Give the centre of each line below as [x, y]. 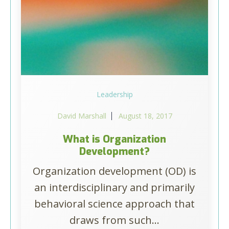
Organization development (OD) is [114, 171]
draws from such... [114, 220]
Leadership [114, 94]
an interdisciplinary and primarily [114, 187]
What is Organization [114, 139]
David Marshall [82, 116]
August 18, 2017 [145, 116]
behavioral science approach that [114, 204]
